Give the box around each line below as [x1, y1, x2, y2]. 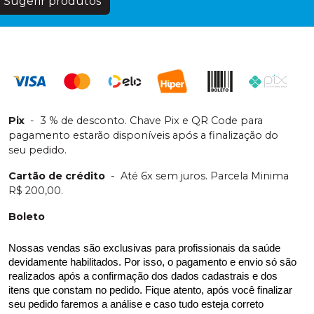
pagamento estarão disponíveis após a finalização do [8, 129, 278, 142]
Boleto [8, 210, 45, 223]
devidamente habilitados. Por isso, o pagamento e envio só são [8, 257, 296, 268]
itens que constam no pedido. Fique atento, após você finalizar [8, 285, 292, 296]
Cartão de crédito [8, 170, 105, 182]
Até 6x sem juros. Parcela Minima [121, 170, 289, 182]
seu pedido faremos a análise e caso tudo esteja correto [8, 299, 264, 310]
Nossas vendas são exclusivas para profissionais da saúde [8, 243, 280, 254]
